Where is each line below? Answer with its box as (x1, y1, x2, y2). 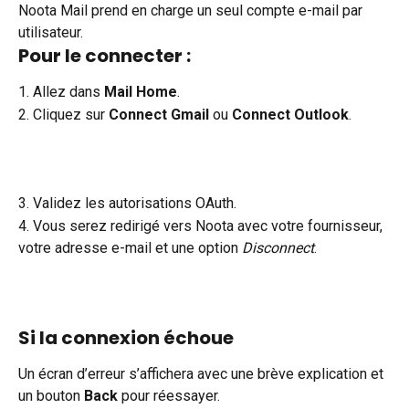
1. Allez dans (18, 83, 104, 101)
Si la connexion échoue (18, 324, 234, 351)
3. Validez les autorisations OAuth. (18, 194, 236, 213)
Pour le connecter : (18, 43, 191, 69)
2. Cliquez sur (18, 105, 109, 123)
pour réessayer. (118, 386, 220, 404)
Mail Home (104, 83, 177, 101)
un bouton (18, 386, 84, 404)
